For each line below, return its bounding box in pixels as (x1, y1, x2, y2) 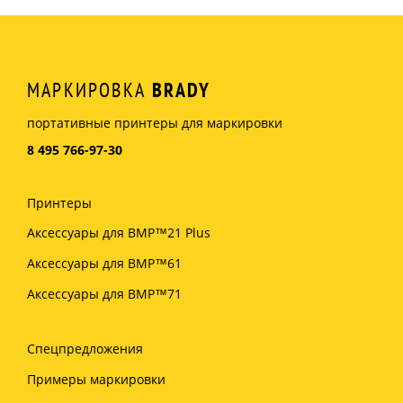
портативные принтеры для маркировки (27, 113, 282, 131)
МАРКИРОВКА (27, 77, 153, 103)
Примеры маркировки (27, 371, 166, 389)
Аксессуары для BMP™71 (27, 285, 182, 303)
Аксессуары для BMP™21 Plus (27, 224, 210, 242)
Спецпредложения (27, 340, 143, 358)
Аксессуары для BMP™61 (27, 255, 182, 273)
